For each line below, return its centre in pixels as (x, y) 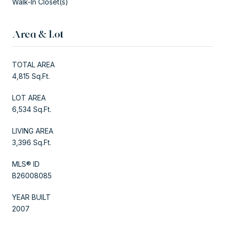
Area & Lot (38, 34)
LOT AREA (29, 97)
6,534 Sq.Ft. (32, 109)
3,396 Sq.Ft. (32, 142)
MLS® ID (26, 164)
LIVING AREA (33, 131)
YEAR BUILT (31, 197)
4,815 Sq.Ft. (31, 76)
